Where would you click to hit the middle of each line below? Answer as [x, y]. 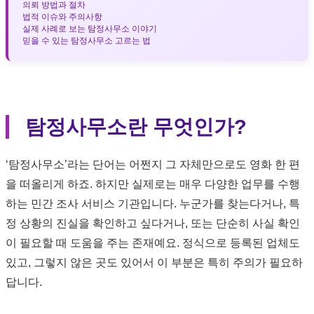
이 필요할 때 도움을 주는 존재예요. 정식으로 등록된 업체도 [153, 243]
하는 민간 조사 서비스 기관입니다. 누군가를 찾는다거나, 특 [153, 203]
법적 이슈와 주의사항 [62, 16]
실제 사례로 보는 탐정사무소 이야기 [90, 28]
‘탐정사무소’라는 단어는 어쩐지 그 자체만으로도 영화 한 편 [153, 164]
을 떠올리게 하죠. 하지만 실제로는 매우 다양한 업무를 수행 [153, 184]
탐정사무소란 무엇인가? [136, 127]
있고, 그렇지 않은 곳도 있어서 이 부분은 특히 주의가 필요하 [154, 262]
